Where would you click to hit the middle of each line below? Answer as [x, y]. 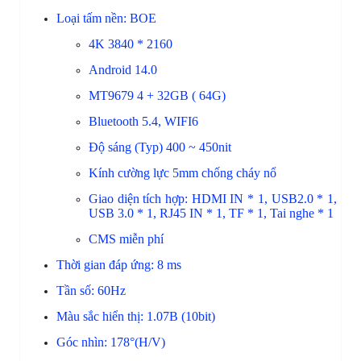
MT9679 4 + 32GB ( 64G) [157, 95]
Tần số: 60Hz [91, 290]
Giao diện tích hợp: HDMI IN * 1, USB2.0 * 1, [213, 198]
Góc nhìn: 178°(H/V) [124, 342]
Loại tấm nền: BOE [110, 18]
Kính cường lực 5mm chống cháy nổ [183, 172]
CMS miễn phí [126, 239]
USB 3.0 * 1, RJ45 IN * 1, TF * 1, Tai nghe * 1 [211, 213]
